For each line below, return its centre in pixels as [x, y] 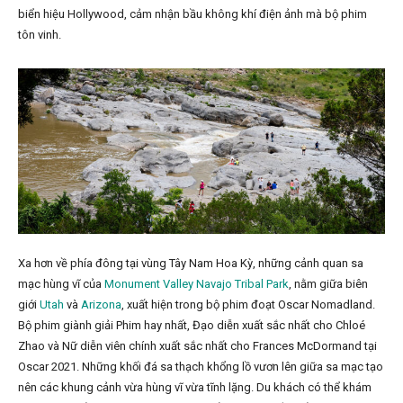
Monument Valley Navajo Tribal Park [197, 284]
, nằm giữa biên [328, 284]
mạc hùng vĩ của [61, 284]
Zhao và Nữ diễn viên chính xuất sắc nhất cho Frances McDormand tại [197, 346]
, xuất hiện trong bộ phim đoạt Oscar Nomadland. [248, 305]
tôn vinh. [40, 35]
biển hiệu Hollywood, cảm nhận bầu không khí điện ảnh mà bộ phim [193, 14]
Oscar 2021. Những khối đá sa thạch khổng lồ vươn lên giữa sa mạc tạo [201, 367]
